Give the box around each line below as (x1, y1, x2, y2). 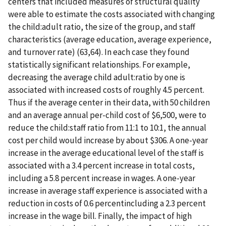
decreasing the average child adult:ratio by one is (8, 72, 185, 83)
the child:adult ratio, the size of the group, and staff (8, 21, 195, 33)
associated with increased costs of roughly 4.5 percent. (8, 84, 204, 96)
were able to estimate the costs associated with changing (8, 9, 215, 20)
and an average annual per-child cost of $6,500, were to (8, 109, 206, 121)
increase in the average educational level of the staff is (8, 147, 204, 159)
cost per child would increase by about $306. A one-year (8, 135, 208, 146)
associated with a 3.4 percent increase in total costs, (8, 160, 195, 172)
